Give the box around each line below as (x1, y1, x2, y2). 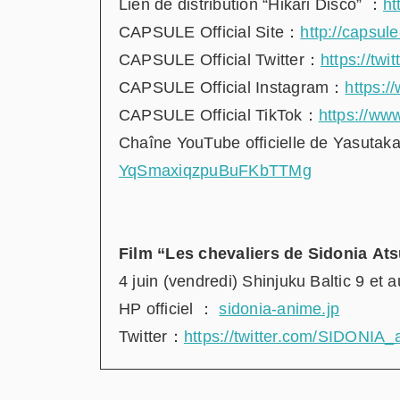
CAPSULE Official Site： (119, 22, 301, 41)
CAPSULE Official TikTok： (119, 105, 319, 124)
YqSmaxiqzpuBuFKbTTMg (119, 161, 312, 179)
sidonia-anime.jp (219, 299, 340, 318)
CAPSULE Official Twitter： (119, 50, 321, 69)
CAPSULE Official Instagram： (119, 78, 346, 96)
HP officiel (119, 299, 198, 318)
